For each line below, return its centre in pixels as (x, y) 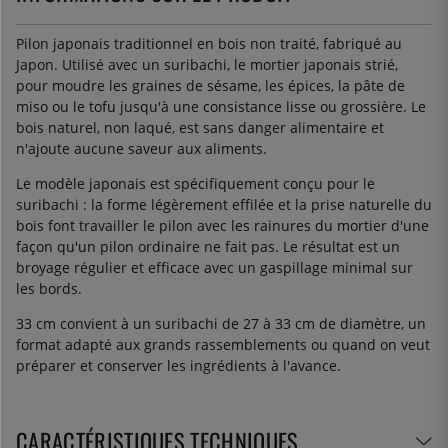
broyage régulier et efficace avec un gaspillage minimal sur (214, 267)
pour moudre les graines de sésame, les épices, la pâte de (210, 85)
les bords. (49, 288)
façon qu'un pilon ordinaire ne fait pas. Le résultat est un (208, 246)
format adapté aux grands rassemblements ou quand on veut (223, 344)
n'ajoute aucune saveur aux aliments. (141, 148)
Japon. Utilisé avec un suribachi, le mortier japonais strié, (207, 64)
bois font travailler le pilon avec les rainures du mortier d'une (222, 225)
